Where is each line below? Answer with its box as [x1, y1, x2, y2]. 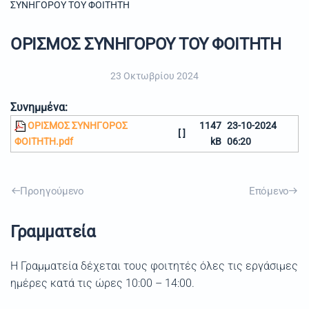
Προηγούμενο [20, 184, 84, 197]
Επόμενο [249, 184, 289, 197]
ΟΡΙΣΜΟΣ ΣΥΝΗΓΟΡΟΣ [26, 120, 128, 132]
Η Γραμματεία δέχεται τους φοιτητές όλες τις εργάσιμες [10, 259, 298, 272]
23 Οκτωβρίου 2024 [110, 70, 199, 81]
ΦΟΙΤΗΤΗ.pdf [14, 136, 73, 148]
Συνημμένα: [10, 101, 68, 114]
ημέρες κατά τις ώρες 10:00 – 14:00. [10, 277, 195, 290]
